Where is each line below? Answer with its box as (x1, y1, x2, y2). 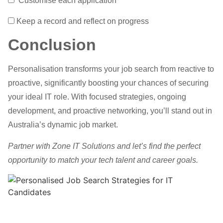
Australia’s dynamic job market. (8, 120, 118, 129)
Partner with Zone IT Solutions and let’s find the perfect (8, 141, 201, 150)
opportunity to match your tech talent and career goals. (8, 155, 198, 164)
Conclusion (8, 36, 96, 54)
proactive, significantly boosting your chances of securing (8, 79, 209, 88)
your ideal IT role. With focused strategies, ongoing (8, 93, 186, 102)
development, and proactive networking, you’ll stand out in (8, 107, 212, 115)
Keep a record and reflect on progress (14, 16, 149, 25)
